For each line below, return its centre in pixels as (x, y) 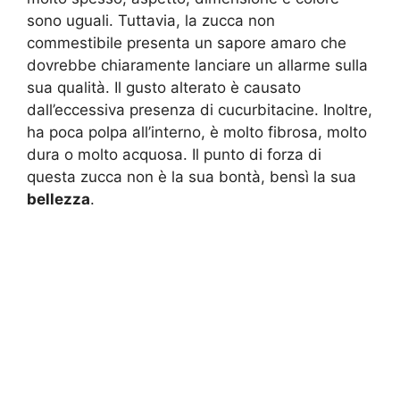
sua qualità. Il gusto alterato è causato (164, 87)
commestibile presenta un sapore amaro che (187, 42)
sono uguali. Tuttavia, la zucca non (151, 20)
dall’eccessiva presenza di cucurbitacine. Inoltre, (200, 109)
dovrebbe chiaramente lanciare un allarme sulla (197, 65)
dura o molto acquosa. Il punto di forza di (174, 154)
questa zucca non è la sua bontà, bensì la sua (192, 176)
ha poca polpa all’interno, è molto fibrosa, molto (197, 132)
